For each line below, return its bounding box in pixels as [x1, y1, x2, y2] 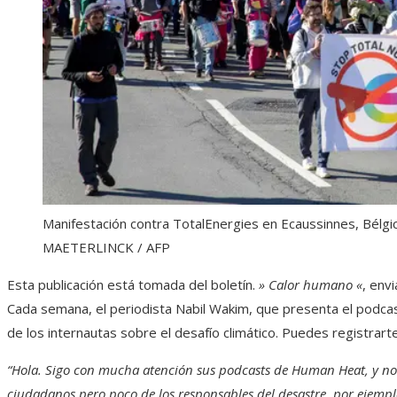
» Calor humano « [259, 276, 362, 294]
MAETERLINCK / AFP [43, 238, 170, 257]
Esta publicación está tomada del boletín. [7, 276, 259, 294]
